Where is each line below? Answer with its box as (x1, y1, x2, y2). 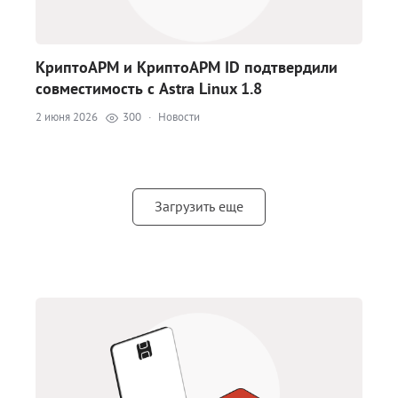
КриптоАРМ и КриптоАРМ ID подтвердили (36, 57, 338, 77)
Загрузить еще (155, 197, 243, 215)
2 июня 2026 (36, 109, 98, 124)
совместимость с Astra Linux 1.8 (36, 78, 262, 99)
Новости (158, 109, 200, 124)
